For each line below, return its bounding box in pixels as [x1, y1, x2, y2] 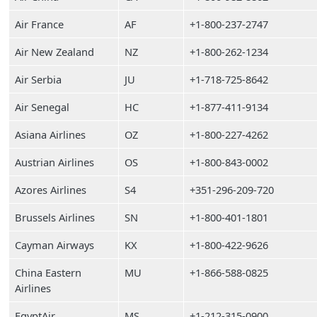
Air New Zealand [15, 45, 94, 59]
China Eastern [15, 265, 81, 279]
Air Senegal [15, 100, 69, 114]
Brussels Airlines [15, 210, 95, 224]
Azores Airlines [15, 183, 86, 197]
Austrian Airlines [15, 155, 94, 169]
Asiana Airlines [15, 127, 86, 142]
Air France [15, 17, 64, 31]
